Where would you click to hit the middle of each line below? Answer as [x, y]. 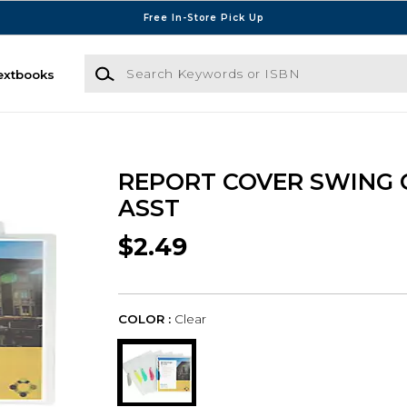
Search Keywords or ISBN [164, 63]
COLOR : [144, 318]
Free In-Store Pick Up [203, 17]
